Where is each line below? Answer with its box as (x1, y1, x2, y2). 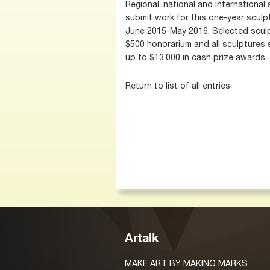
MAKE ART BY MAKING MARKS (125, 259, 248, 268)
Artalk (125, 234, 159, 246)
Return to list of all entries (125, 80, 230, 90)
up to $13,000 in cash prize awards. (125, 52, 267, 62)
